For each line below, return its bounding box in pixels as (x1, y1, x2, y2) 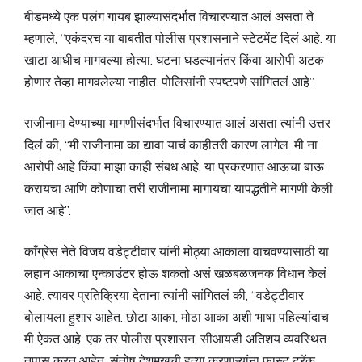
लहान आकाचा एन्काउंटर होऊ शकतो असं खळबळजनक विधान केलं (24, 265, 326, 282)
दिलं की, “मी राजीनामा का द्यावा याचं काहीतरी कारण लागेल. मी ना (24, 137, 318, 154)
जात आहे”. (24, 202, 74, 219)
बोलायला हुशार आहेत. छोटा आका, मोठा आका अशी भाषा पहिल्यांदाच (24, 309, 329, 326)
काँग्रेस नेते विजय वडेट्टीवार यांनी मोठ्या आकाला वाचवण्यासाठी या (24, 243, 329, 260)
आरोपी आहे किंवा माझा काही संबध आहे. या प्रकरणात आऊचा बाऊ (24, 158, 324, 175)
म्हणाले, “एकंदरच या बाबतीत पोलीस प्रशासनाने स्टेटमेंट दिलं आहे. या (24, 30, 336, 47)
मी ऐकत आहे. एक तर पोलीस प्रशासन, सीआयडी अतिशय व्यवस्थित (24, 330, 326, 347)
